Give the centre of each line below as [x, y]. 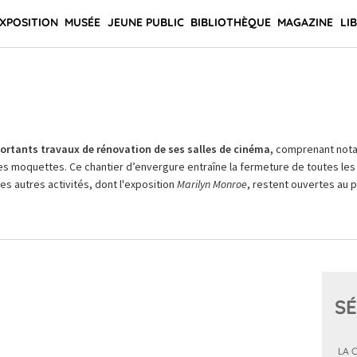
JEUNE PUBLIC [145, 22]
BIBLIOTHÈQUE [230, 22]
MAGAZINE [306, 22]
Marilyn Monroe [212, 184]
